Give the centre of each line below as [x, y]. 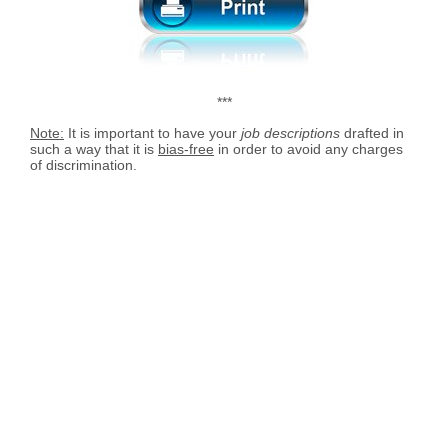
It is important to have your [152, 132]
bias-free [186, 148]
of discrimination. [83, 164]
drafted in [372, 132]
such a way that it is [94, 148]
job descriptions [290, 132]
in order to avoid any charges [308, 148]
